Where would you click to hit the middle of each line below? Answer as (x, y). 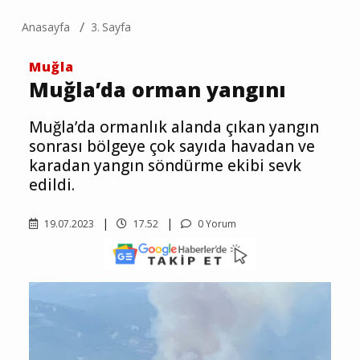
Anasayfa (46, 27)
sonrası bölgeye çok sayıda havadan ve (172, 147)
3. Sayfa (111, 27)
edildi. (52, 185)
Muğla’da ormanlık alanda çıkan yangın (174, 127)
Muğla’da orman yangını (157, 90)
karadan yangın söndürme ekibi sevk (165, 166)
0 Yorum (216, 224)
